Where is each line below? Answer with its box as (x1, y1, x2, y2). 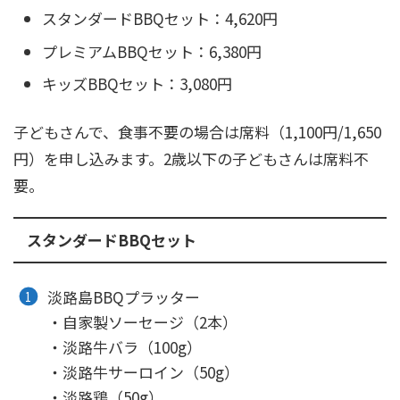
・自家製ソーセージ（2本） (47, 310, 238, 333)
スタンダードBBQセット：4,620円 (42, 7, 278, 30)
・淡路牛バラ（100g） (47, 335, 203, 358)
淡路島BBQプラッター (47, 285, 201, 308)
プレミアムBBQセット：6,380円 (42, 39, 262, 62)
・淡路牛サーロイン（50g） (47, 360, 240, 383)
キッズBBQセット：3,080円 (42, 72, 232, 96)
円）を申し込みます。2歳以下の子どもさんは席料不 (13, 146, 369, 170)
